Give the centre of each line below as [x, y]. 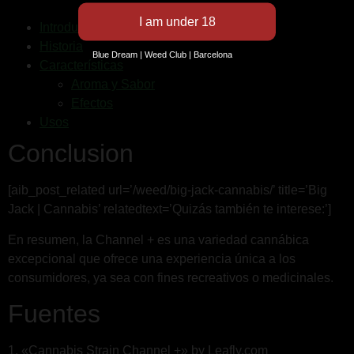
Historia [61, 47]
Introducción [74, 28]
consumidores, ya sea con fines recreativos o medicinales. [171, 277]
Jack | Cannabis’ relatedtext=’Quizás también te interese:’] [169, 209]
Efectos [92, 104]
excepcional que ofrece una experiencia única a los [152, 258]
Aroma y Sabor [113, 85]
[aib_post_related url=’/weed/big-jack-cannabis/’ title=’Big [168, 190]
